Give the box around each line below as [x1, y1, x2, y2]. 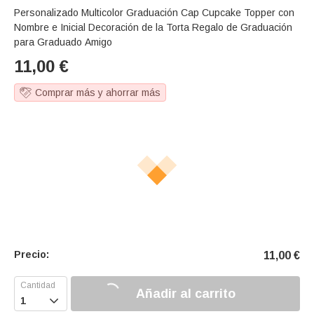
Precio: [14, 249, 49, 261]
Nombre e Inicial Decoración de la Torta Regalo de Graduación [14, 22, 292, 34]
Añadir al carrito [135, 286, 235, 301]
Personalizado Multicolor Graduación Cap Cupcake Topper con [14, 7, 294, 19]
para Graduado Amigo [14, 36, 112, 48]
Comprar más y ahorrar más [35, 87, 161, 99]
